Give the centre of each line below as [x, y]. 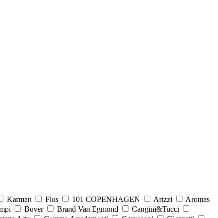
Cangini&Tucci [155, 209]
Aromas [198, 199]
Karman [19, 199]
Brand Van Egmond [88, 209]
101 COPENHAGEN [106, 199]
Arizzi [163, 199]
